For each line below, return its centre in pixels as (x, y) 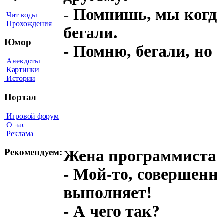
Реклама (19, 133)
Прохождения (28, 23)
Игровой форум (31, 116)
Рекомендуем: (33, 152)
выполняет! (108, 192)
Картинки (22, 70)
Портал (20, 97)
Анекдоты (22, 61)
